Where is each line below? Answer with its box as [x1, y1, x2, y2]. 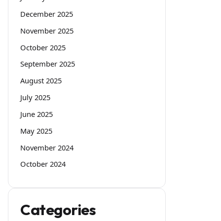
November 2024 [20, 142, 74, 152]
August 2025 [20, 75, 62, 86]
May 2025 [20, 125, 52, 136]
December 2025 [20, 9, 73, 19]
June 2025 [20, 109, 53, 119]
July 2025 [20, 92, 50, 103]
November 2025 [20, 25, 74, 36]
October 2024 [20, 159, 66, 169]
